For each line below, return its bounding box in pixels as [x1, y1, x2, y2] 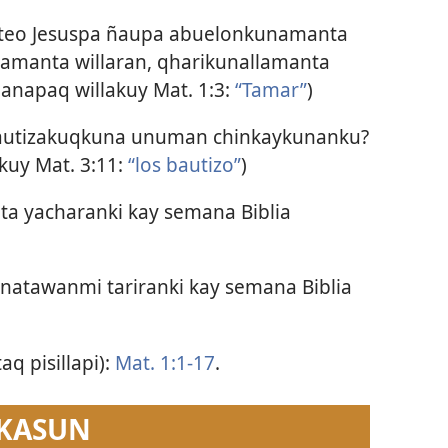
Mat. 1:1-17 [114, 348, 215, 376]
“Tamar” [234, 75, 307, 103]
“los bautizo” [127, 150, 241, 178]
